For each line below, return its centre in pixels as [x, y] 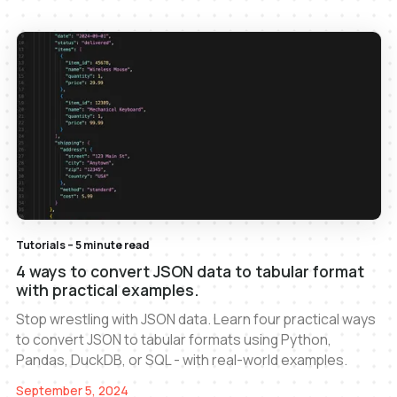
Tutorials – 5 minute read [82, 245]
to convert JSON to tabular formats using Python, [173, 339]
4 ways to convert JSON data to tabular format [190, 271]
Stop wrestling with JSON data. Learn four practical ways [195, 319]
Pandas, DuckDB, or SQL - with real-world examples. [181, 359]
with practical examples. [107, 289]
